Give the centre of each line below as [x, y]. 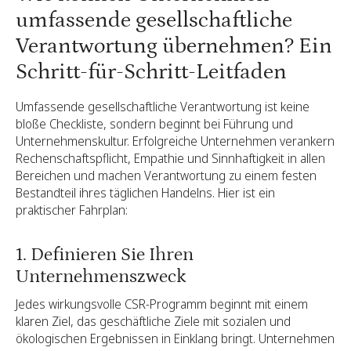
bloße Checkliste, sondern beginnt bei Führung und [154, 124]
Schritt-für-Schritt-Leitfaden [151, 72]
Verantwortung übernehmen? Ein [174, 47]
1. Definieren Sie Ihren [105, 255]
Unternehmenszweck [101, 277]
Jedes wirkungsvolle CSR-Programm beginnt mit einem [162, 304]
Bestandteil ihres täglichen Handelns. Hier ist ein [145, 193]
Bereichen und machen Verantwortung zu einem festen [166, 176]
